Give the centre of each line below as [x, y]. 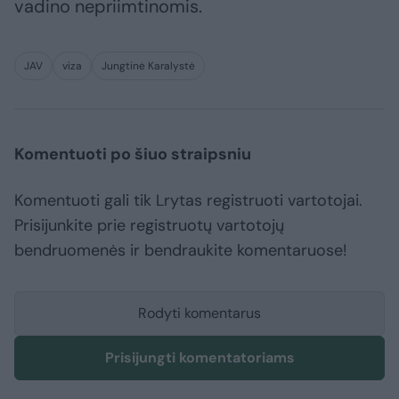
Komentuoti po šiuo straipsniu [133, 155]
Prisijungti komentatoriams [199, 358]
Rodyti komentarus [199, 313]
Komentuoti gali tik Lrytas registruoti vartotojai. [188, 201]
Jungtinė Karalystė [148, 66]
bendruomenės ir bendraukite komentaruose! [181, 251]
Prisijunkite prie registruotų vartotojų [149, 226]
